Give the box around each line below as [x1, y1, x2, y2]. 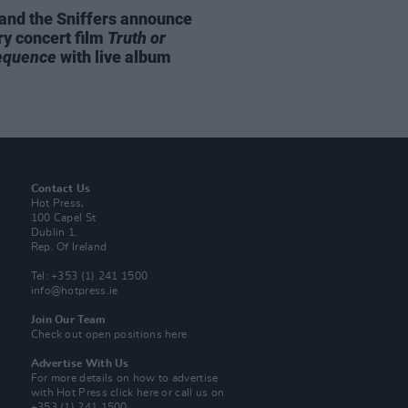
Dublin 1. [30, 227, 78, 238]
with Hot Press [30, 387, 111, 398]
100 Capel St [30, 212, 97, 223]
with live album [56, 47, 171, 66]
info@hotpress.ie [30, 285, 118, 296]
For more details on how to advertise [30, 372, 219, 383]
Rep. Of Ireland [30, 241, 107, 252]
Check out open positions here [30, 329, 188, 340]
